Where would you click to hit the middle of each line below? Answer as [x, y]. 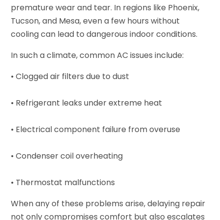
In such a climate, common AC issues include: [97, 55]
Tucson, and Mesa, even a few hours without [96, 21]
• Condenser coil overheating [67, 156]
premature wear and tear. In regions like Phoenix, [105, 7]
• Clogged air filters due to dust [70, 76]
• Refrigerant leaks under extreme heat [87, 103]
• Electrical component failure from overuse [96, 129]
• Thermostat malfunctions [63, 182]
